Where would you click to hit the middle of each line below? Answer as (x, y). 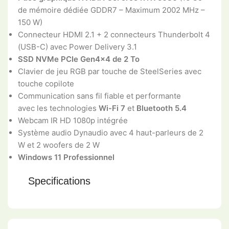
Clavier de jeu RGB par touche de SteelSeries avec (110, 71)
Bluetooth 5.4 (162, 108)
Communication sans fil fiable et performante (99, 96)
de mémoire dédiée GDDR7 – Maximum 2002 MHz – (111, 10)
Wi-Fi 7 (112, 108)
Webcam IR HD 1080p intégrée (73, 120)
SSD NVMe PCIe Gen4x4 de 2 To (79, 59)
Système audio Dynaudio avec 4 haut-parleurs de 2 (111, 132)
